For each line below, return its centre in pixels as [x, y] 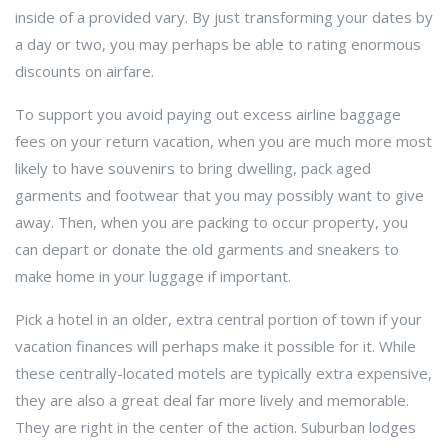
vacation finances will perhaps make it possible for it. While [215, 346]
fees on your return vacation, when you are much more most [223, 141]
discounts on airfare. [84, 71]
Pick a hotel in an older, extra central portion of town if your [218, 319]
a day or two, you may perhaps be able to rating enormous [218, 44]
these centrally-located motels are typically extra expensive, [223, 373]
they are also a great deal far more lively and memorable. [212, 400]
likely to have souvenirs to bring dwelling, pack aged [193, 168]
